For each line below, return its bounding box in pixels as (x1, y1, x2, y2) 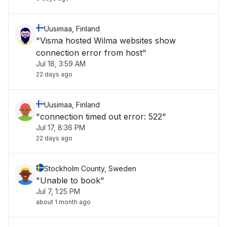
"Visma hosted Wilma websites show (36, 35, 176, 46)
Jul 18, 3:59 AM (36, 59, 86, 68)
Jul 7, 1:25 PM (36, 187, 80, 196)
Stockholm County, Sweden (44, 164, 136, 173)
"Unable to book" (36, 175, 104, 185)
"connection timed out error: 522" (124, 111, 166, 122)
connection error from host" (36, 48, 146, 58)
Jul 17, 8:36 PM (36, 123, 85, 132)
